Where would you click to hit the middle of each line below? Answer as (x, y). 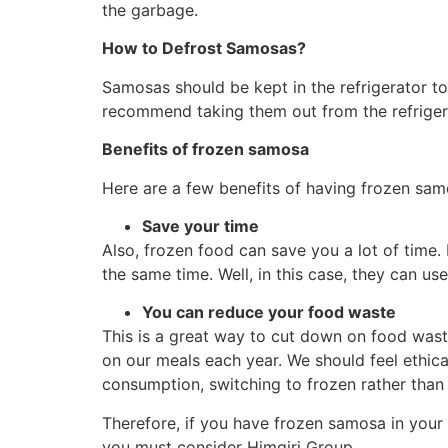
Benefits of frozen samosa (205, 149)
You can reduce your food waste (269, 312)
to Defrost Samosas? (224, 48)
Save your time (200, 225)
